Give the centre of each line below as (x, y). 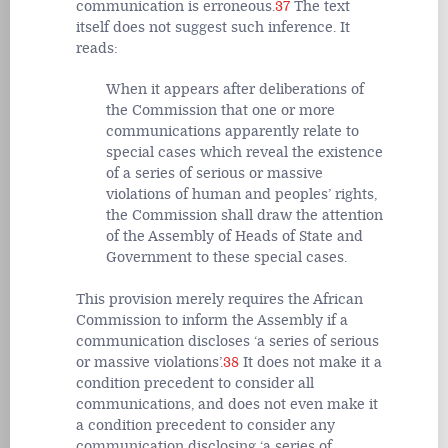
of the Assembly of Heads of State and (234, 237)
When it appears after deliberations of (235, 90)
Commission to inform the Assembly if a (212, 321)
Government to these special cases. (226, 258)
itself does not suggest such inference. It (213, 27)
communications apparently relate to (232, 132)
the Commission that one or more (220, 111)
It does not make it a (310, 363)
